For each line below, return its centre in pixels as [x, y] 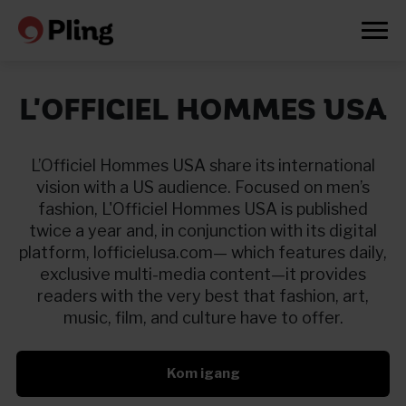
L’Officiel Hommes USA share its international [203, 165]
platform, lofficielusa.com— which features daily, [203, 252]
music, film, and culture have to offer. [203, 318]
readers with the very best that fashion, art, [203, 296]
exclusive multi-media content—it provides [203, 274]
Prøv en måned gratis [203, 375]
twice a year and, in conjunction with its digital [203, 231]
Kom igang [203, 373]
